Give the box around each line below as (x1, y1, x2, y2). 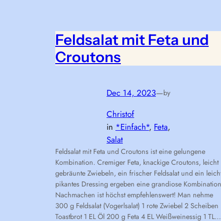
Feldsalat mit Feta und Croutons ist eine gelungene (55, 146, 205, 156)
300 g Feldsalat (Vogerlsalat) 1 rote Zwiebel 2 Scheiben (55, 200, 219, 211)
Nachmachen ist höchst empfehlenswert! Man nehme (55, 189, 213, 200)
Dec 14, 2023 (107, 86, 156, 99)
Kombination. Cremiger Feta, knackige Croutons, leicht (55, 157, 219, 167)
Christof (107, 108, 134, 120)
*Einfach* (115, 120, 149, 133)
